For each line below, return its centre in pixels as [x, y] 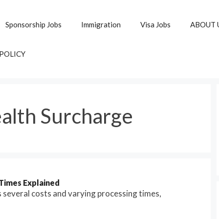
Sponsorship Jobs [34, 24]
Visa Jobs [156, 24]
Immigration [101, 24]
